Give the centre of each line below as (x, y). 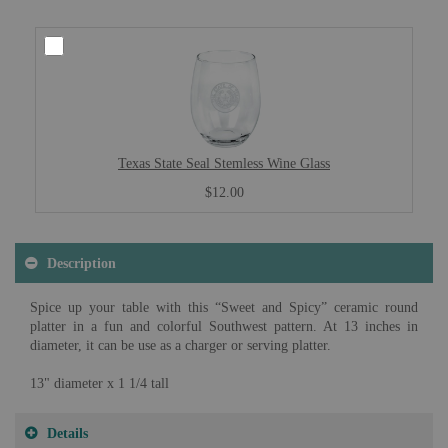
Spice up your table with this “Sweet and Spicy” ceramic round (224, 307)
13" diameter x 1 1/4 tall (99, 383)
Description (81, 263)
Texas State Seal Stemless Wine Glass (224, 163)
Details (67, 433)
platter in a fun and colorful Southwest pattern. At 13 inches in (224, 326)
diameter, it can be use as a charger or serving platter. (180, 345)
